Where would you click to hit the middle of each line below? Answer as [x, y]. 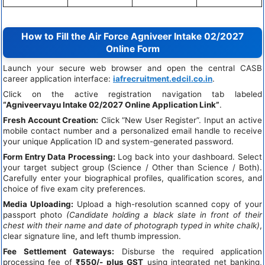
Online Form [132, 49]
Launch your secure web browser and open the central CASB [132, 68]
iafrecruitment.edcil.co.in [163, 78]
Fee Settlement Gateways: [59, 251]
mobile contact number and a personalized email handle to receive [132, 130]
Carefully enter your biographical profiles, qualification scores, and [132, 178]
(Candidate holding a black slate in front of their [164, 214]
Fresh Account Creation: [51, 120]
